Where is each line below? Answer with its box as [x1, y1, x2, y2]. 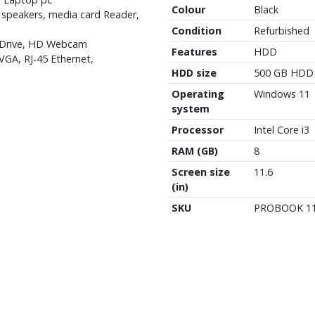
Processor [171, 122, 224, 136]
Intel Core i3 [253, 122, 309, 136]
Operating [171, 86, 224, 101]
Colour [171, 2, 205, 16]
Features [171, 44, 217, 58]
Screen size [171, 165, 230, 179]
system [171, 101, 210, 115]
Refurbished [253, 23, 309, 37]
